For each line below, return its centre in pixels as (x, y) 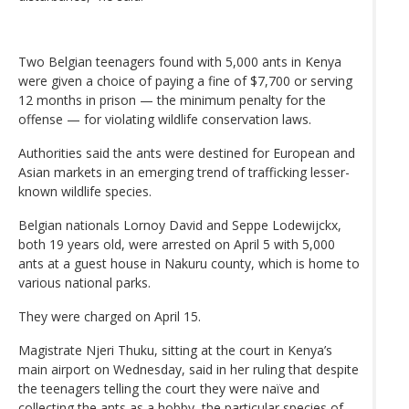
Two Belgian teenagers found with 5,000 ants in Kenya (180, 61)
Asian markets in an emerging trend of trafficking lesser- (184, 172)
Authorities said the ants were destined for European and (187, 152)
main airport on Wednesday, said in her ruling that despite (189, 369)
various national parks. (84, 282)
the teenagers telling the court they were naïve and (169, 388)
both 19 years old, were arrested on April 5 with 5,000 (177, 244)
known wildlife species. (85, 191)
